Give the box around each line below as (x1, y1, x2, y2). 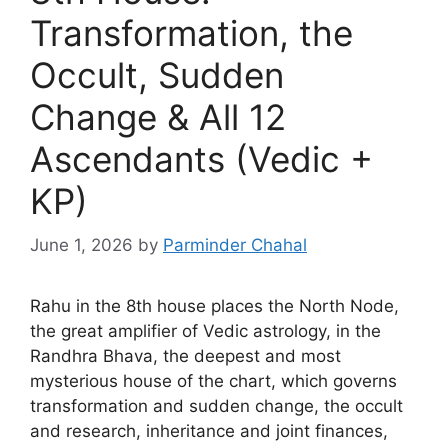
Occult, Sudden (30, 53, 284, 96)
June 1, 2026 (30, 235, 133, 255)
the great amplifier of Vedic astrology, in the (30, 321, 381, 341)
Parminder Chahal (163, 235, 307, 255)
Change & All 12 (30, 95, 286, 138)
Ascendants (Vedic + (30, 137, 373, 180)
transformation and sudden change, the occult (30, 396, 403, 416)
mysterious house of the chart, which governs (30, 371, 397, 391)
